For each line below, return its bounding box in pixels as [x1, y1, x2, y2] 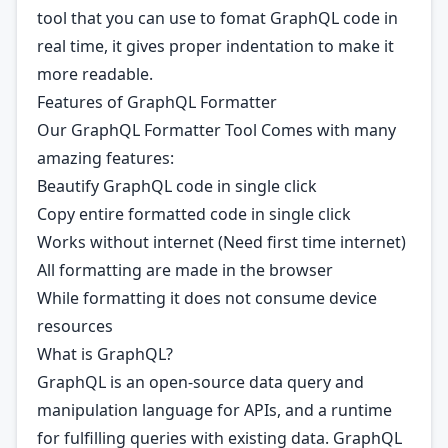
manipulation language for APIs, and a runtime [37, 399, 392, 421]
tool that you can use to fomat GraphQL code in [37, 7, 398, 29]
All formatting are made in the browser [37, 259, 333, 281]
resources [37, 315, 113, 337]
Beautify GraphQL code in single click [37, 175, 317, 197]
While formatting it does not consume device [37, 287, 377, 309]
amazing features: [37, 147, 174, 169]
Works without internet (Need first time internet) [37, 231, 406, 253]
